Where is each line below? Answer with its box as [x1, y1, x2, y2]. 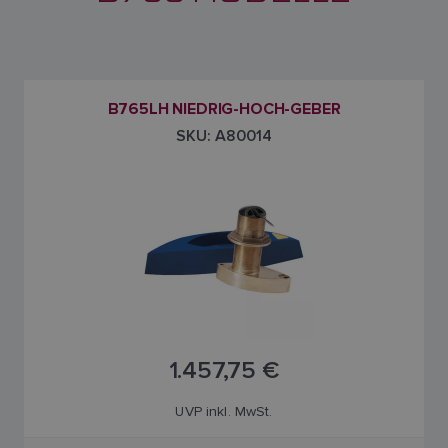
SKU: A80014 [176, 124, 272, 147]
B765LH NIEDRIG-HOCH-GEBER [107, 100, 341, 119]
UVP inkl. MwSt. [175, 403, 273, 420]
